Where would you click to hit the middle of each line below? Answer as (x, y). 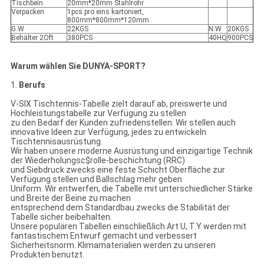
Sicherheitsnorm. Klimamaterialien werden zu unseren (113, 245)
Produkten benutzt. (47, 255)
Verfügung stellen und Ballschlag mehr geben (96, 179)
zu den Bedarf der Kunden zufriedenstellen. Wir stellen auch (123, 123)
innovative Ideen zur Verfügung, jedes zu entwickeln (108, 132)
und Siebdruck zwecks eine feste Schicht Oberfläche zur (118, 170)
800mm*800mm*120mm (108, 20)
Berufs (32, 85)
